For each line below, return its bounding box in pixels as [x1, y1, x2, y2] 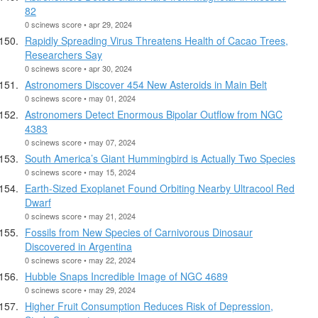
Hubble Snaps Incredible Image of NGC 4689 [25, 268, 228, 283]
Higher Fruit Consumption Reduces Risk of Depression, [25, 298, 273, 313]
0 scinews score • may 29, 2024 [25, 283, 136, 295]
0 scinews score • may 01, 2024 [25, 92, 136, 104]
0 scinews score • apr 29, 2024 [25, 18, 132, 30]
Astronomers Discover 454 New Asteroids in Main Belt [25, 77, 267, 92]
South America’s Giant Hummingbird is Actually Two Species [25, 150, 295, 165]
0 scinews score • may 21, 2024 [25, 209, 136, 221]
